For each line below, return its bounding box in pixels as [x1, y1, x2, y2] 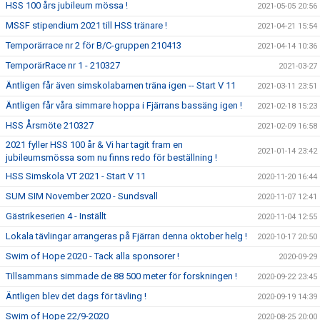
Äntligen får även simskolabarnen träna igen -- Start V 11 [6, 79, 236, 91]
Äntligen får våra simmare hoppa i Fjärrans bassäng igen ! [6, 99, 242, 111]
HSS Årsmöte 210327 [6, 119, 94, 131]
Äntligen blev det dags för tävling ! [6, 290, 146, 301]
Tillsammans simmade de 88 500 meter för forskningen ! [6, 270, 237, 281]
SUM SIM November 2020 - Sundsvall [6, 190, 158, 201]
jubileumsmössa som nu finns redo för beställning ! [6, 151, 217, 163]
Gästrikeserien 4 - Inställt [6, 210, 106, 221]
